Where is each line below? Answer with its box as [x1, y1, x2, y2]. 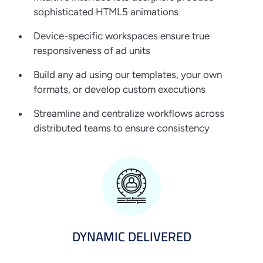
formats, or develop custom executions [33, 83, 205, 96]
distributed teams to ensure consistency [33, 122, 210, 134]
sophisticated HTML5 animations [33, 6, 178, 18]
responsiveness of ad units [33, 45, 150, 57]
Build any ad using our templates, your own [33, 69, 222, 81]
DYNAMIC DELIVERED [72, 224, 191, 249]
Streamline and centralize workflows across [33, 107, 224, 120]
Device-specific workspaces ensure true [33, 30, 210, 42]
